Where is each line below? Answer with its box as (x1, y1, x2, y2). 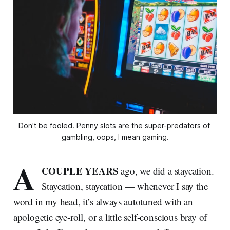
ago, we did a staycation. (121, 164, 214, 178)
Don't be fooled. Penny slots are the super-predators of (18, 121, 210, 130)
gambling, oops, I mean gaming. (61, 132, 169, 142)
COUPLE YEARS (41, 164, 121, 178)
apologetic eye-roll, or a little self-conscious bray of (13, 210, 207, 224)
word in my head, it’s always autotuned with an (13, 195, 193, 208)
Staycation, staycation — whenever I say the (41, 180, 208, 193)
